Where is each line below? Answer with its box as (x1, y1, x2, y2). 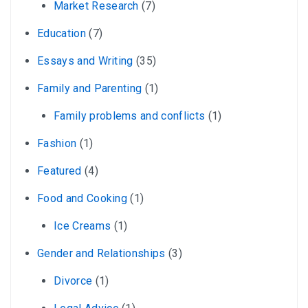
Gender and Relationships (37, 246, 166, 260)
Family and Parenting (37, 81, 142, 95)
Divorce (54, 274, 93, 287)
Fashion (37, 136, 77, 150)
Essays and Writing (37, 54, 133, 67)
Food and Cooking (37, 191, 128, 205)
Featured (37, 164, 82, 177)
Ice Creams (54, 219, 111, 232)
